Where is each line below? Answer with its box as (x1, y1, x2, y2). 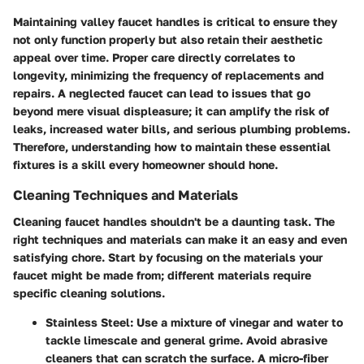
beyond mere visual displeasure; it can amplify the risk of (13, 104, 329, 119)
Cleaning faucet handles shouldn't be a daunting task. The (13, 214, 335, 228)
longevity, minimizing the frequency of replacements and (13, 68, 324, 83)
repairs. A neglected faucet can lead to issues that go (13, 86, 310, 101)
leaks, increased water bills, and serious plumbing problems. (13, 122, 350, 136)
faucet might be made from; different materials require (13, 267, 311, 282)
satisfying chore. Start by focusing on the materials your (13, 249, 323, 264)
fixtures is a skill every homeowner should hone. (13, 158, 278, 172)
